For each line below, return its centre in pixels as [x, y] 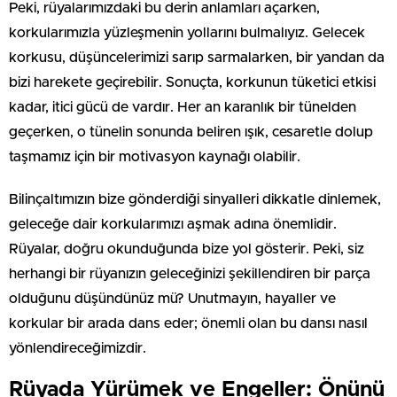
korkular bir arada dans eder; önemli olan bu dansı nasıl [188, 323]
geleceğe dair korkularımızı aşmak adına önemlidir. [173, 224]
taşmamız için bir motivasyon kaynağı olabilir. [155, 156]
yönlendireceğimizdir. [78, 348]
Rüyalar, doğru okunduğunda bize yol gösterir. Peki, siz [187, 249]
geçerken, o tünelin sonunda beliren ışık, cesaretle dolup [191, 132]
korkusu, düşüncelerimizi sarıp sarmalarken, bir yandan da [197, 57]
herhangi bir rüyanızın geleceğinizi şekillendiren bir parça [190, 273]
